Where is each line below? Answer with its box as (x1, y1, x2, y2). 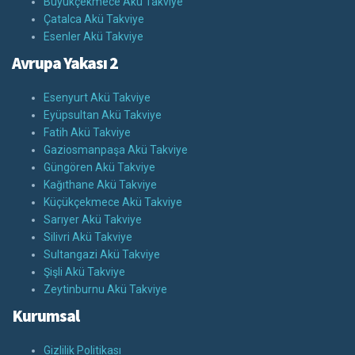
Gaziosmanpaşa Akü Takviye (44, 143, 188, 157)
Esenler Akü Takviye (44, 30, 143, 44)
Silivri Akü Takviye (44, 231, 132, 244)
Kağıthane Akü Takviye (44, 178, 157, 192)
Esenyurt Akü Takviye (44, 91, 151, 105)
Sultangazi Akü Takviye (44, 248, 160, 261)
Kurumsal (12, 305, 79, 327)
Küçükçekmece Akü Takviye (44, 196, 182, 209)
